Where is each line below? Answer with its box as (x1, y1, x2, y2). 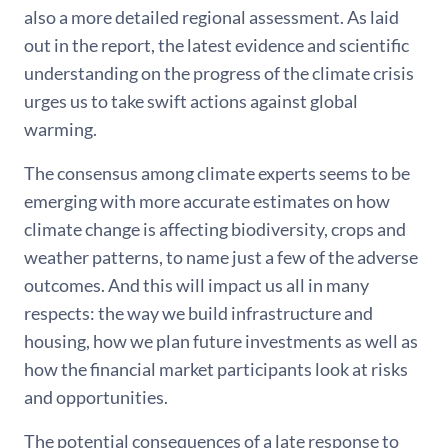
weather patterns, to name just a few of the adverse (24, 246, 418, 269)
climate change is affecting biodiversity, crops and (24, 218, 406, 241)
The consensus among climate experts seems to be (24, 162, 410, 185)
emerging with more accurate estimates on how (24, 190, 390, 213)
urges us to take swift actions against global (24, 90, 358, 113)
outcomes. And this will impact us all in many (24, 274, 369, 297)
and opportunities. (24, 386, 168, 409)
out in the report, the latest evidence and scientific (24, 34, 409, 57)
